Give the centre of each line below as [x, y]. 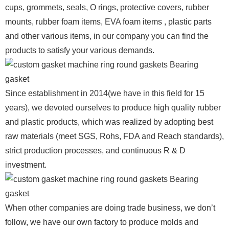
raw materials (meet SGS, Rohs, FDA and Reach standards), [114, 136]
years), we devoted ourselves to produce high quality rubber [113, 107]
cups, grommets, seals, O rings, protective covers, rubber [107, 7]
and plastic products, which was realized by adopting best [109, 122]
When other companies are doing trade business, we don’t [110, 208]
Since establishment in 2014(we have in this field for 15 [105, 93]
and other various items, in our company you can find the [107, 36]
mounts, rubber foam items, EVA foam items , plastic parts [108, 21]
